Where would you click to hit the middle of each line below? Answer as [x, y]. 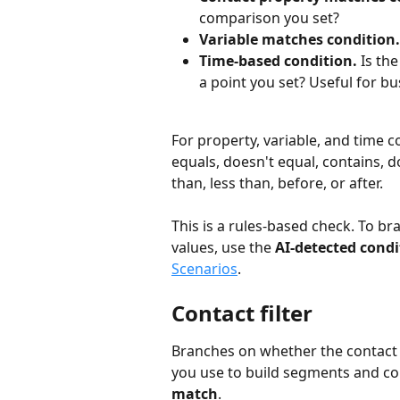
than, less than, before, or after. [277, 183]
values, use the [223, 248]
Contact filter [242, 312]
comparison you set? [269, 17]
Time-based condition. [278, 61]
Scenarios [204, 269]
